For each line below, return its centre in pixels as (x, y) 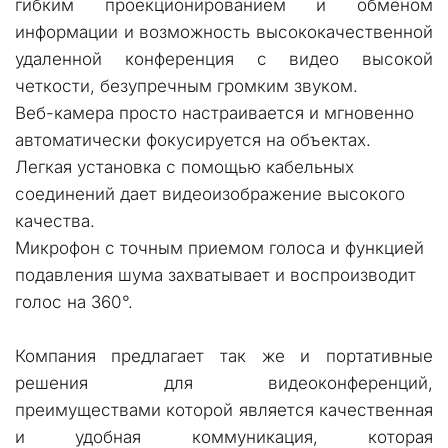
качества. (57, 221)
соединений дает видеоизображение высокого (210, 194)
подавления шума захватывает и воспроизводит (215, 275)
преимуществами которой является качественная (224, 410)
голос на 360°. (74, 302)
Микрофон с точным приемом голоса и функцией (219, 248)
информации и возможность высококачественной (224, 32)
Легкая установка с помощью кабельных (184, 167)
